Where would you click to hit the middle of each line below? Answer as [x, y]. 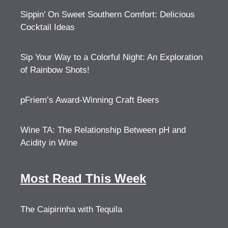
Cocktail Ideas [48, 27]
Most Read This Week [83, 178]
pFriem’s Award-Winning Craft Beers [90, 100]
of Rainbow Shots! [55, 70]
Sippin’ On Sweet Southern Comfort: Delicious [108, 14]
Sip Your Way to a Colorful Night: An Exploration [111, 57]
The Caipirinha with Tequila [71, 209]
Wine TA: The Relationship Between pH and [103, 130]
